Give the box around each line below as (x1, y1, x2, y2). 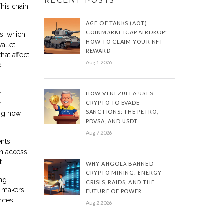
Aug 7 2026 (86, 129, 112, 136)
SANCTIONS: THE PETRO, (86, 108, 159, 115)
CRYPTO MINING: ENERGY (86, 170, 162, 176)
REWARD (86, 47, 111, 54)
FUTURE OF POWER (86, 188, 142, 194)
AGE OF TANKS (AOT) (86, 20, 147, 26)
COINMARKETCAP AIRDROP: (86, 29, 168, 35)
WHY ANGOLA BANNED (86, 160, 154, 167)
